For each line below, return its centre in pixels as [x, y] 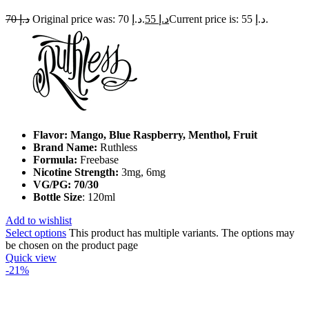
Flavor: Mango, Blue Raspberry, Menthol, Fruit [145, 134]
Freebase [98, 159]
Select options [36, 232]
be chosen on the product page [72, 245]
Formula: [55, 159]
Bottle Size [58, 197]
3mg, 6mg [143, 172]
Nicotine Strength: [77, 172]
